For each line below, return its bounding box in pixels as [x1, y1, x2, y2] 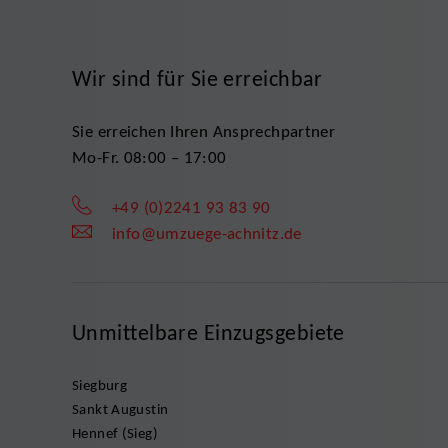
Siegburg [72, 375, 127, 394]
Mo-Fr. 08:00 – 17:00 [72, 146, 227, 168]
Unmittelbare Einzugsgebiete [72, 318, 345, 346]
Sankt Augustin [72, 399, 169, 418]
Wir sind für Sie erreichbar [72, 64, 323, 92]
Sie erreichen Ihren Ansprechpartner [72, 120, 336, 142]
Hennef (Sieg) [72, 423, 158, 442]
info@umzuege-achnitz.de [112, 222, 302, 244]
